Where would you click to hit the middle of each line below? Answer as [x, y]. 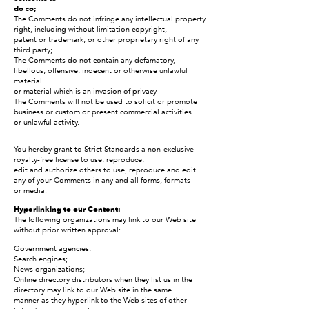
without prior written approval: [67, 230]
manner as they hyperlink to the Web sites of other [100, 300]
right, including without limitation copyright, [90, 29]
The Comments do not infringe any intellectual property [110, 19]
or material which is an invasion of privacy [85, 91]
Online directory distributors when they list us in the [103, 280]
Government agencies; [52, 249]
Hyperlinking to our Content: [67, 209]
